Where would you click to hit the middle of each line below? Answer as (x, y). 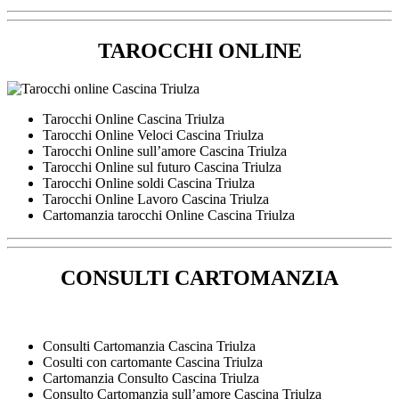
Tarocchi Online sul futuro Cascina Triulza (162, 167)
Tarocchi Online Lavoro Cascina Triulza (156, 199)
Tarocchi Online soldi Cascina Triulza (149, 183)
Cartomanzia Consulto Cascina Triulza (151, 378)
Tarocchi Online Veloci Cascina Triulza (153, 134)
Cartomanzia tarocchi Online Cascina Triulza (169, 215)
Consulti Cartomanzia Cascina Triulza (149, 346)
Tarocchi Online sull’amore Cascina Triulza (165, 151)
